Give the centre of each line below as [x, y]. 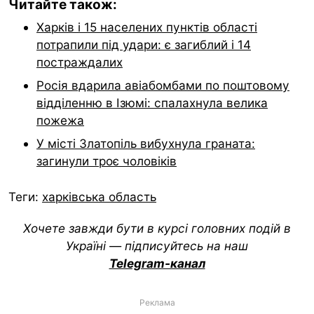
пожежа [60, 120]
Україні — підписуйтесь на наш [157, 245]
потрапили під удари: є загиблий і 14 [144, 44]
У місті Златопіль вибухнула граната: [146, 143]
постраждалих [80, 62]
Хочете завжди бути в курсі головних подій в [157, 228]
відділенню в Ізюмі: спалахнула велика [152, 102]
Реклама [157, 302]
